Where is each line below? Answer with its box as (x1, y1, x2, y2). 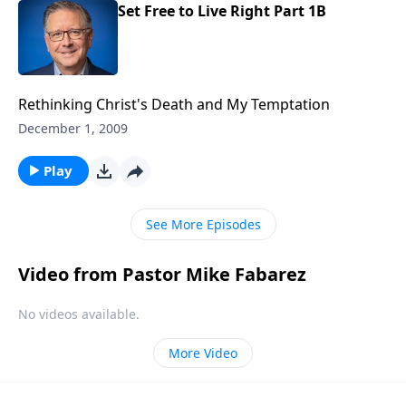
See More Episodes (145, 215, 261, 233)
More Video (169, 343, 237, 362)
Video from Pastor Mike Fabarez (18, 261, 306, 286)
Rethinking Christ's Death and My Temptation (18, 93, 330, 114)
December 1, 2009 (18, 119, 128, 137)
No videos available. (18, 304, 140, 323)
